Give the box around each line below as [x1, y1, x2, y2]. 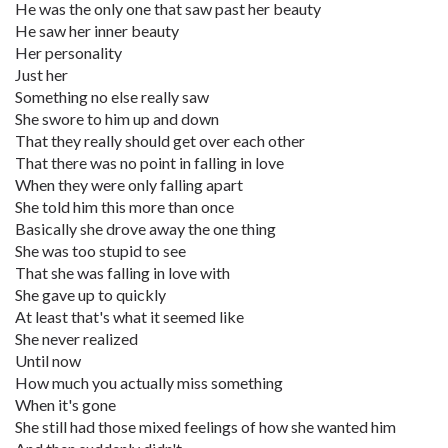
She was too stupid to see [15, 241, 186, 260]
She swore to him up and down [15, 109, 219, 128]
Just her [15, 65, 68, 84]
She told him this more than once [15, 197, 234, 216]
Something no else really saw [15, 87, 209, 106]
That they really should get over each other [15, 131, 305, 150]
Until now [15, 351, 81, 370]
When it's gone [15, 395, 116, 414]
